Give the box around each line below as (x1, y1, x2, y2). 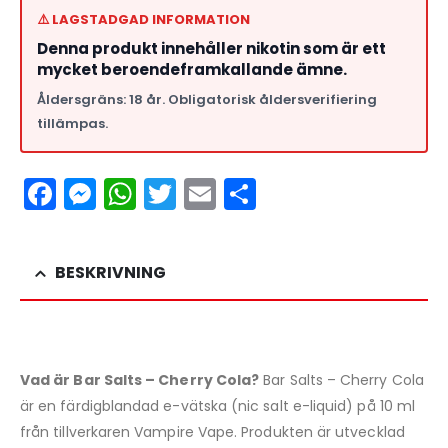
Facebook (56, 171, 208, 217)
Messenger (96, 171, 266, 217)
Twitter (176, 171, 281, 217)
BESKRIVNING (55, 261, 166, 285)
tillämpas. (37, 114, 108, 134)
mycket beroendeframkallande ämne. (37, 59, 347, 81)
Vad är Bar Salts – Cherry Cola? (20, 370, 260, 391)
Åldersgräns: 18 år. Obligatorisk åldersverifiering (37, 90, 377, 110)
